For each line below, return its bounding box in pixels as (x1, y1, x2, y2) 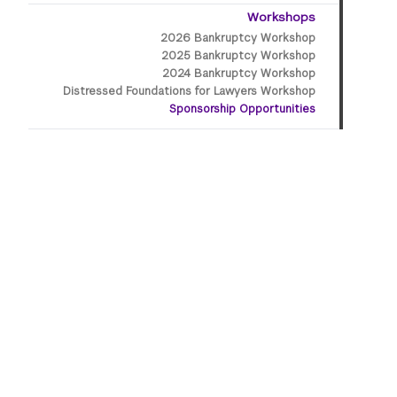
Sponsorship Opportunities (169, 102, 316, 116)
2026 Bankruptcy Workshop (160, 31, 316, 45)
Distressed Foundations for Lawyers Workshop (63, 84, 316, 98)
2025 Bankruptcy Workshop (161, 49, 316, 63)
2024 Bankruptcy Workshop (162, 66, 316, 81)
